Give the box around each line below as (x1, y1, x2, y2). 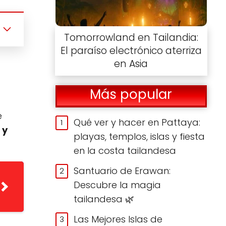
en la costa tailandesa (74, 144, 177, 157)
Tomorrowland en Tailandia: (64, 30, 198, 44)
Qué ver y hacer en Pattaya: (74, 116, 201, 129)
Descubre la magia (74, 178, 161, 191)
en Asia (114, 56, 148, 71)
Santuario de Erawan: (74, 164, 171, 177)
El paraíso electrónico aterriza (60, 43, 202, 58)
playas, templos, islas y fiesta (74, 130, 205, 143)
